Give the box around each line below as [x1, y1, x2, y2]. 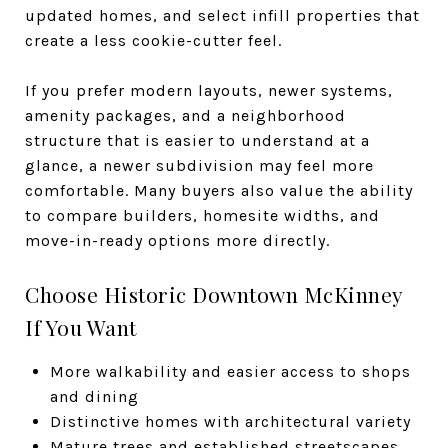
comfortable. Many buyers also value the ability [25, 180, 413, 200]
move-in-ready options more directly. [25, 230, 330, 250]
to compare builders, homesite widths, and [25, 205, 380, 225]
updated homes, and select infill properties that [25, 5, 420, 25]
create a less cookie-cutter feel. [25, 30, 282, 50]
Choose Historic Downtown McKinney [25, 279, 403, 308]
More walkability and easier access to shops [49, 361, 411, 381]
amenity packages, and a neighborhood [25, 105, 346, 125]
